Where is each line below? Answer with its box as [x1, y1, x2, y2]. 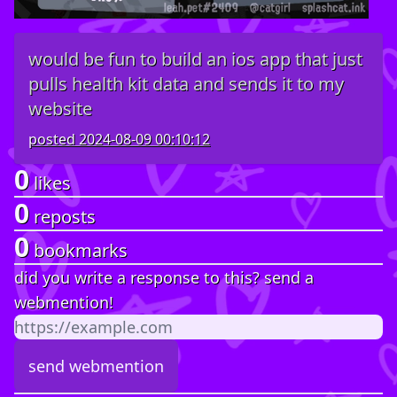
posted [28, 129, 79, 150]
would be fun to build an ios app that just [28, 47, 362, 72]
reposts [29, 205, 96, 230]
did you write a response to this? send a [14, 267, 314, 289]
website [28, 97, 92, 121]
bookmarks [29, 238, 128, 263]
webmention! [14, 292, 113, 314]
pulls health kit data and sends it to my [28, 72, 344, 97]
